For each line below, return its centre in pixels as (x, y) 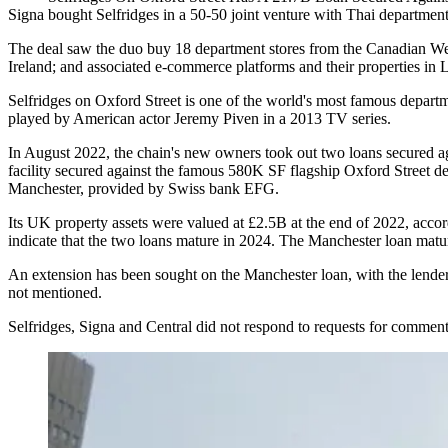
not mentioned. (55, 293)
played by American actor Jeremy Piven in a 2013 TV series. (199, 119)
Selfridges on (51, 101)
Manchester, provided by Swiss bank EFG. (143, 189)
